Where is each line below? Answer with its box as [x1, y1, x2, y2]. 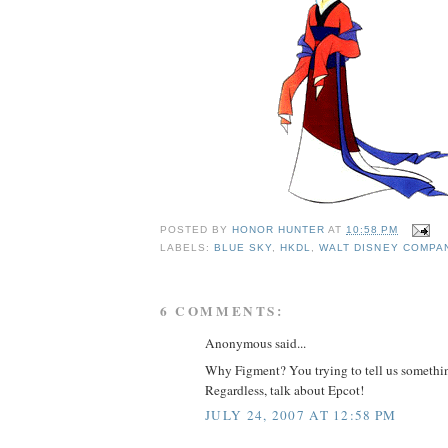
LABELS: [160, 241, 215, 253]
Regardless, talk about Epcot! [205, 380, 364, 399]
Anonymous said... [205, 334, 306, 353]
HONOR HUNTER [232, 223, 326, 235]
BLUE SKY [214, 241, 273, 253]
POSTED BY [160, 223, 233, 235]
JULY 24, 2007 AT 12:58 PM [205, 406, 397, 425]
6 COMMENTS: [160, 301, 284, 322]
